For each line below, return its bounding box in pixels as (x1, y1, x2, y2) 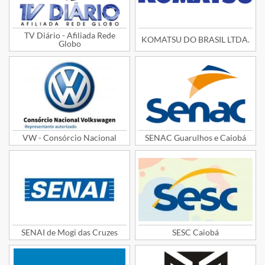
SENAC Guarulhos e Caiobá (145, 132, 246, 143)
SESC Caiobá (172, 227, 219, 237)
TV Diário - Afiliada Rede (24, 30, 115, 40)
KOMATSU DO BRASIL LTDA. (141, 34, 250, 44)
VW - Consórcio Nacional (22, 132, 117, 143)
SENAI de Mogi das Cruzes (21, 227, 118, 237)
